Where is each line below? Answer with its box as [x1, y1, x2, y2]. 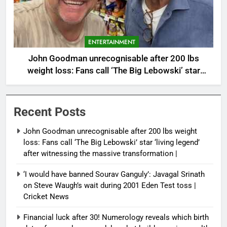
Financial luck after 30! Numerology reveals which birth [23, 212, 209, 222]
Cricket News [23, 192, 69, 201]
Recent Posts [14, 104, 86, 119]
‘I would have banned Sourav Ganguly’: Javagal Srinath [23, 169, 205, 179]
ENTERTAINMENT [88, 37, 135, 47]
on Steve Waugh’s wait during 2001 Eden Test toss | [23, 180, 196, 190]
